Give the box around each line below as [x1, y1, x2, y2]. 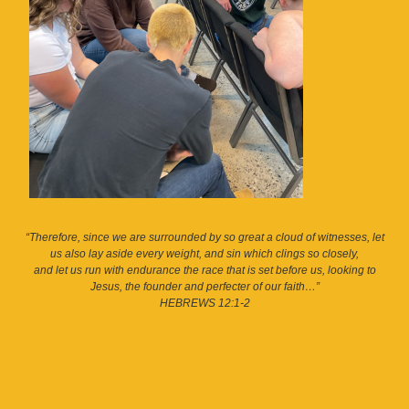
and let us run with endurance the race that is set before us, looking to [33, 264, 376, 278]
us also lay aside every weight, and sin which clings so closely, [50, 247, 359, 261]
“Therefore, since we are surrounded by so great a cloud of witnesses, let [25, 231, 384, 245]
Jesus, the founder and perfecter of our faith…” [89, 280, 320, 294]
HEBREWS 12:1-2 [159, 297, 250, 310]
